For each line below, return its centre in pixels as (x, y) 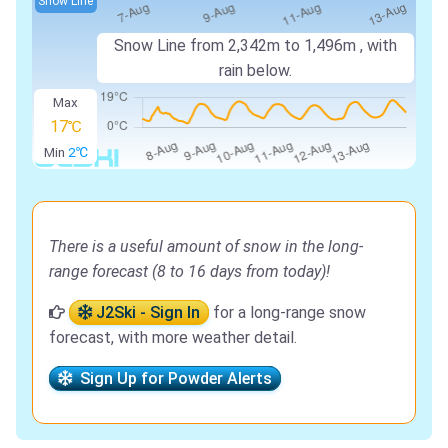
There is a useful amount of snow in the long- (206, 246)
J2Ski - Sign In (146, 312)
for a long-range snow (287, 312)
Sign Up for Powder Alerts (172, 378)
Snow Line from (171, 45)
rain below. (256, 70)
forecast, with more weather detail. (173, 337)
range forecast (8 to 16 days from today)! (189, 271)
